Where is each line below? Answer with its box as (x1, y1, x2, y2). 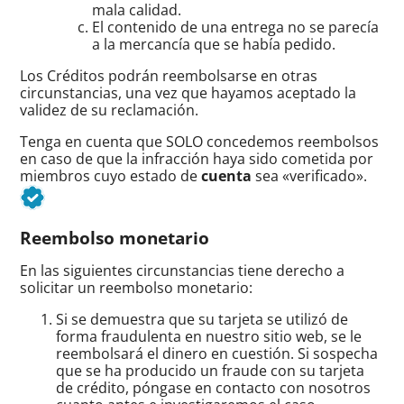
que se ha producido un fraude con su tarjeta (56, 360, 365, 381)
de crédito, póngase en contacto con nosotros (56, 377, 372, 398)
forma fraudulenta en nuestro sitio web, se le (56, 326, 363, 346)
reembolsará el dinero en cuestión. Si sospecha (56, 343, 379, 363)
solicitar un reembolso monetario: (20, 277, 253, 298)
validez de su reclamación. (20, 99, 199, 120)
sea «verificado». (252, 165, 368, 186)
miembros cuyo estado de (20, 165, 202, 186)
